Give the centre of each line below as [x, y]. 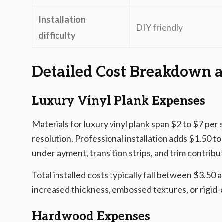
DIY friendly [159, 27]
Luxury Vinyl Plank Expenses [118, 101]
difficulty [57, 35]
